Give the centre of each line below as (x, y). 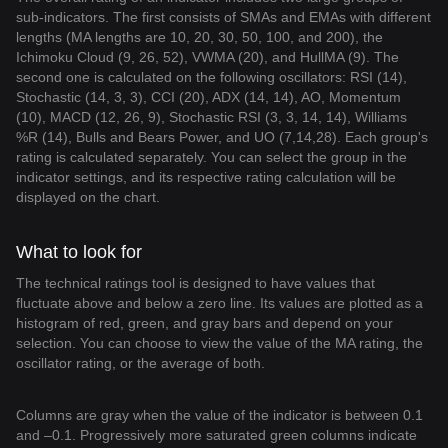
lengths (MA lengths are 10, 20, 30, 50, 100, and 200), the (199, 37)
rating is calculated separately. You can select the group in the (211, 157)
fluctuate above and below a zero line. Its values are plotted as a (219, 303)
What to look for (79, 252)
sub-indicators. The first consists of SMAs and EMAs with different (223, 17)
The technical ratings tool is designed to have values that (195, 283)
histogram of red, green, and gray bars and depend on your (204, 323)
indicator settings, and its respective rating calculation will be (206, 177)
